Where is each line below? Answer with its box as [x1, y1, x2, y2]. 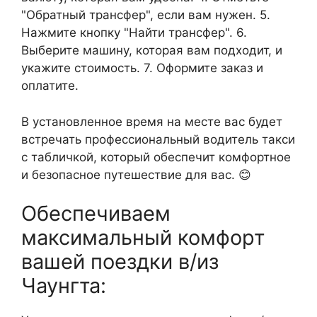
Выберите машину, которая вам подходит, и [21, 43, 282, 57]
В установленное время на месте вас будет [21, 114, 282, 129]
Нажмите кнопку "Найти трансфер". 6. [21, 25, 247, 40]
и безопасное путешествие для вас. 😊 [21, 167, 251, 182]
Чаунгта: [21, 273, 106, 298]
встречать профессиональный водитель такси [21, 132, 295, 146]
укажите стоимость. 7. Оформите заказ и [21, 61, 263, 75]
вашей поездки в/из [21, 249, 219, 274]
